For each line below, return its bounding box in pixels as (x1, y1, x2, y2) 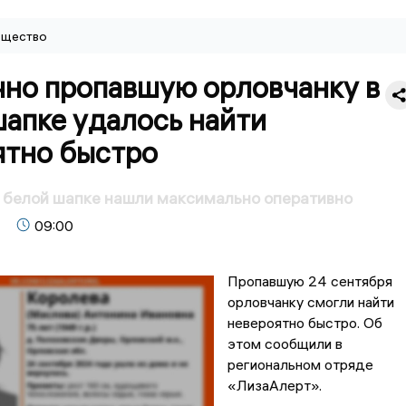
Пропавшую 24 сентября (227, 272, 392, 291)
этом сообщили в (227, 334, 343, 353)
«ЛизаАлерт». (227, 376, 322, 395)
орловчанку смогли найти (227, 293, 394, 312)
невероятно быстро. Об (227, 314, 382, 333)
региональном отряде (227, 355, 373, 374)
